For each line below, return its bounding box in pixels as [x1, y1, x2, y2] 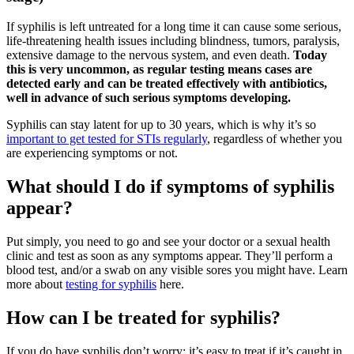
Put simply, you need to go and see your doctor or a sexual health [6, 235, 330, 249]
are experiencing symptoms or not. [6, 146, 178, 160]
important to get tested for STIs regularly [6, 132, 207, 146]
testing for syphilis [66, 277, 156, 292]
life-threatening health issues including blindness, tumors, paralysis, [6, 34, 340, 48]
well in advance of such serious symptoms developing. [6, 91, 291, 105]
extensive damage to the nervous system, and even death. [6, 48, 293, 62]
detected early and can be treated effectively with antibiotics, [6, 77, 327, 91]
